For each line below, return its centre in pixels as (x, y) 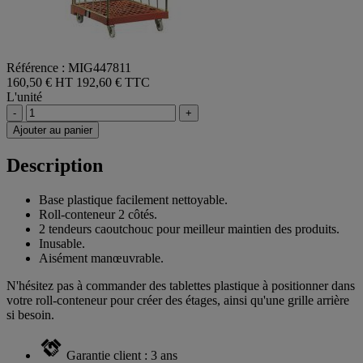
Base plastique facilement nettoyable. (133, 199)
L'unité (24, 97)
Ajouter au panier (53, 130)
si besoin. (30, 314)
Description (55, 166)
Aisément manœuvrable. (101, 258)
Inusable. (62, 243)
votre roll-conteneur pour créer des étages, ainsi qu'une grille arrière (178, 300)
